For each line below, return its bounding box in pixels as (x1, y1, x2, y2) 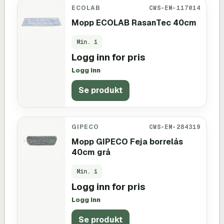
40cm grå (71, 146, 110, 157)
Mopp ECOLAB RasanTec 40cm (71, 17, 196, 28)
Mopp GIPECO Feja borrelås (71, 136, 183, 147)
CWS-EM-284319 (148, 122, 200, 130)
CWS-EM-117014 (148, 3, 200, 11)
